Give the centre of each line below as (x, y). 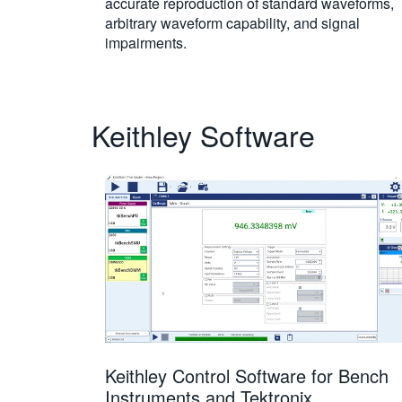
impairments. (146, 43)
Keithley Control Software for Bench (247, 376)
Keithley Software (203, 135)
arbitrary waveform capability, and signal (232, 23)
